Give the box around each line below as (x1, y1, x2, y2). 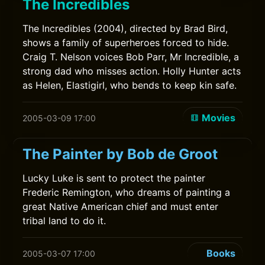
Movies (201, 112, 235, 124)
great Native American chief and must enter (22, 201, 219, 212)
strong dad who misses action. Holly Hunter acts (22, 65, 241, 77)
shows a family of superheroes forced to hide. (22, 37, 230, 49)
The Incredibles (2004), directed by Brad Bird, (22, 22, 228, 34)
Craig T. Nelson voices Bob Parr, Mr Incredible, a (22, 51, 240, 63)
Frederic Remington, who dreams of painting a (22, 186, 231, 198)
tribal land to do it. (22, 215, 106, 227)
